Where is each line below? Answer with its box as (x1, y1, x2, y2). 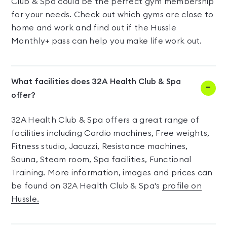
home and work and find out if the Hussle (11, 24, 176, 32)
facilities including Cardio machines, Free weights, (11, 129, 210, 137)
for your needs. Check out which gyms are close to (11, 11, 214, 19)
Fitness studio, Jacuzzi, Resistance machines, (11, 142, 188, 150)
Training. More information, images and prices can (11, 169, 213, 177)
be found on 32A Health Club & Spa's (11, 182, 162, 190)
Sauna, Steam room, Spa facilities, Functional (11, 156, 192, 164)
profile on (162, 182, 202, 190)
